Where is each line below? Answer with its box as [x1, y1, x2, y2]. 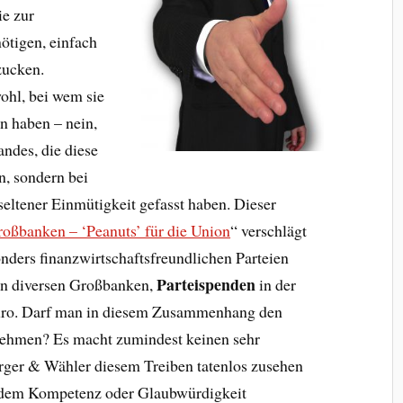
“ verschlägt [230, 219, 308, 241]
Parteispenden [157, 273, 256, 296]
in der [255, 273, 297, 295]
